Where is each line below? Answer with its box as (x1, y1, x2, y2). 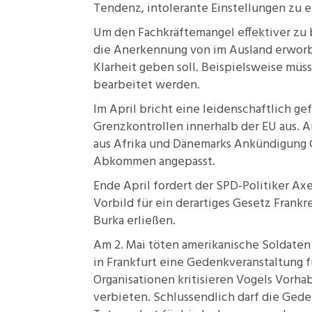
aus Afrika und (93, 134, 173, 155)
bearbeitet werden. (93, 75, 200, 95)
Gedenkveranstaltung (187, 253, 306, 273)
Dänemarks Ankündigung (173, 134, 306, 155)
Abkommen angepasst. (93, 152, 215, 172)
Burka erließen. (93, 211, 175, 231)
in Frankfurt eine (93, 253, 187, 273)
